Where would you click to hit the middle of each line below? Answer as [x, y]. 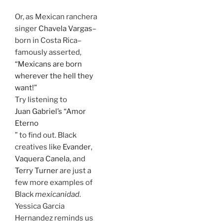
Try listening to [41, 99]
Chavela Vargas [65, 28]
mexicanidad [57, 194]
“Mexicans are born [48, 64]
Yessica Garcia [40, 206]
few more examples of [54, 182]
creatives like [39, 147]
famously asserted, [48, 52]
